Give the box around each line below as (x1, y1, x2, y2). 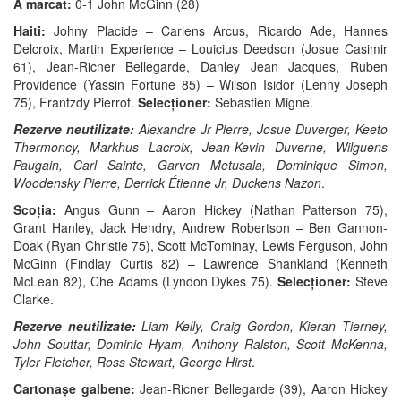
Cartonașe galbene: (13, 380, 140, 397)
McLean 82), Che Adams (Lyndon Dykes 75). (13, 272, 278, 290)
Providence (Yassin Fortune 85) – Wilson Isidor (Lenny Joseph (13, 75, 388, 93)
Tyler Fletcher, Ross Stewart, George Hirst (13, 353, 252, 371)
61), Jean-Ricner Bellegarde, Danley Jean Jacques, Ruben (13, 57, 388, 75)
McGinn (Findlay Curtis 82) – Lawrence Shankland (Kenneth (13, 254, 388, 272)
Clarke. (13, 290, 54, 308)
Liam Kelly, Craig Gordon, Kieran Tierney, (141, 317, 388, 335)
